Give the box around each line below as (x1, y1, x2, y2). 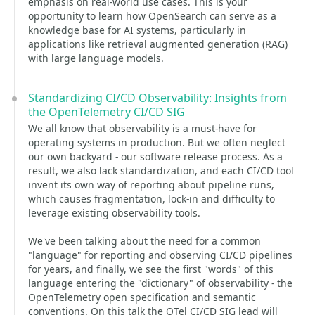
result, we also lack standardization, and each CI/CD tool (28, 164, 294, 177)
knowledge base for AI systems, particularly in (28, 23, 246, 37)
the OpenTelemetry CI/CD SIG (28, 104, 185, 120)
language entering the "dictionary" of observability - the (28, 276, 292, 290)
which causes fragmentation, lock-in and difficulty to (28, 192, 275, 205)
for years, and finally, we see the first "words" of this (28, 262, 274, 276)
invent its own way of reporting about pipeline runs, (28, 178, 274, 191)
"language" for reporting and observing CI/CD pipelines (28, 248, 292, 262)
